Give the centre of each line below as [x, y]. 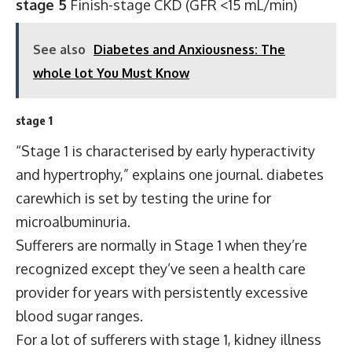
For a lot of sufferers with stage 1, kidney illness [169, 339]
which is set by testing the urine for [157, 198]
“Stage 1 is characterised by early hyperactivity [165, 151]
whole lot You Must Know [111, 73]
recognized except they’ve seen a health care [161, 269]
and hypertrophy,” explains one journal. [141, 174]
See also [59, 49]
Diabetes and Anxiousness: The [189, 49]
